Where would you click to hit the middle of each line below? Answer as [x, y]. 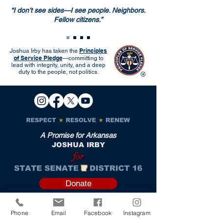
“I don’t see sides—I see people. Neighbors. [78, 10]
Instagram [137, 213]
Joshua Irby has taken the [44, 51]
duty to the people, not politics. [58, 72]
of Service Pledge [38, 58]
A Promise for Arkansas [78, 135]
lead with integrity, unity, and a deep [58, 65]
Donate [78, 183]
